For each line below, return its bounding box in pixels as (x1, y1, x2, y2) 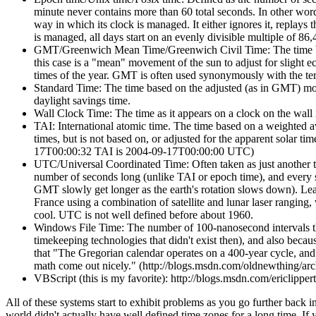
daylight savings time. (34, 95, 130, 107)
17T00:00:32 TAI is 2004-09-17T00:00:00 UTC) (34, 145, 254, 158)
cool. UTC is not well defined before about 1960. (34, 209, 253, 221)
